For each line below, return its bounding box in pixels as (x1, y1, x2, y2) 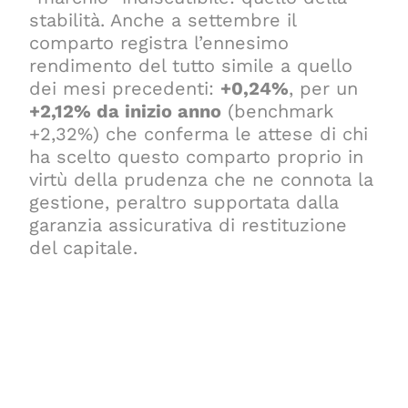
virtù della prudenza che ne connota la (29, 168, 374, 190)
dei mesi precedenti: (29, 76, 221, 99)
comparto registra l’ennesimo (29, 31, 290, 54)
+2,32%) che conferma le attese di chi (29, 122, 369, 145)
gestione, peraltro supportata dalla (29, 190, 340, 213)
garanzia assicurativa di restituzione (29, 213, 348, 236)
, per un (289, 76, 359, 99)
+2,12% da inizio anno (29, 99, 222, 122)
